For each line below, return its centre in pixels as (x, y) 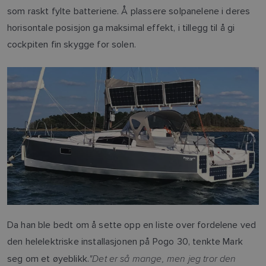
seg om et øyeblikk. (48, 258)
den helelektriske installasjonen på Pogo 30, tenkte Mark (125, 241)
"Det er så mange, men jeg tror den (163, 258)
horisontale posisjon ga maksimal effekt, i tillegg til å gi (121, 28)
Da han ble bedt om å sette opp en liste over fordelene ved (132, 224)
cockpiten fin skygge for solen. (72, 45)
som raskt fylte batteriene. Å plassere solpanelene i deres (129, 11)
